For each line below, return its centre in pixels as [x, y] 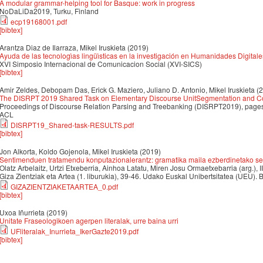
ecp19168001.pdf [39, 21]
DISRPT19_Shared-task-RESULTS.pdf [72, 125]
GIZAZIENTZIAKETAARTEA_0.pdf [64, 186]
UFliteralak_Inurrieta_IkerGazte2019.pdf [75, 231]
